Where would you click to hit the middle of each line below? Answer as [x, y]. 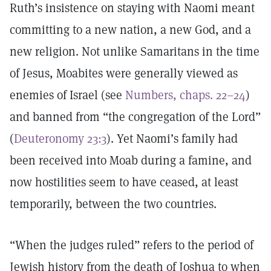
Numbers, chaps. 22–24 [185, 95]
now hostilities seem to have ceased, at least [124, 182]
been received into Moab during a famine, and [131, 160]
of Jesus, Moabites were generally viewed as [124, 73]
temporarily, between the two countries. [113, 204]
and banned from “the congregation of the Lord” [135, 117]
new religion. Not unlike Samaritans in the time [135, 51]
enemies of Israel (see [67, 95]
